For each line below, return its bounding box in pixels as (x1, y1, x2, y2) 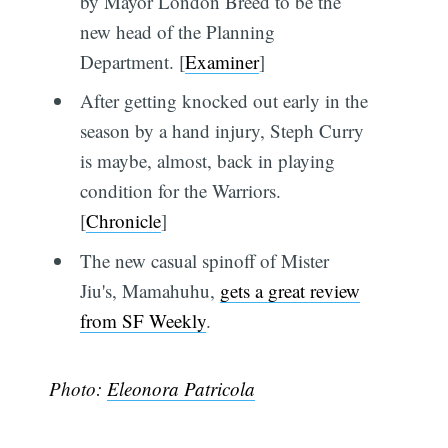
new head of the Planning (79, 18, 275, 44)
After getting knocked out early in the (79, 88, 368, 114)
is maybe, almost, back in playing (79, 148, 335, 174)
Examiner (184, 48, 259, 74)
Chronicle (85, 208, 161, 234)
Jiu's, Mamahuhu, (79, 277, 220, 303)
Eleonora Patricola (107, 375, 256, 401)
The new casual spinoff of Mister (79, 247, 329, 273)
